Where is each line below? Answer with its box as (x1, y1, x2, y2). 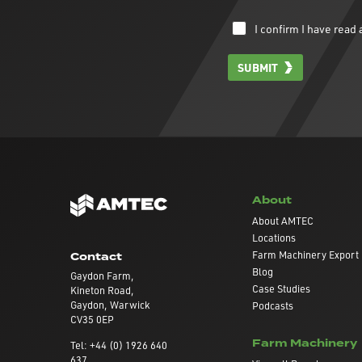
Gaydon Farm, (70, 268, 134, 282)
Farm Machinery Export (251, 248, 359, 261)
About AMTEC (251, 214, 314, 227)
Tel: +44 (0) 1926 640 (70, 338, 167, 351)
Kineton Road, (70, 283, 134, 297)
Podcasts (251, 299, 293, 312)
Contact (70, 248, 122, 264)
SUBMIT (237, 59, 278, 74)
